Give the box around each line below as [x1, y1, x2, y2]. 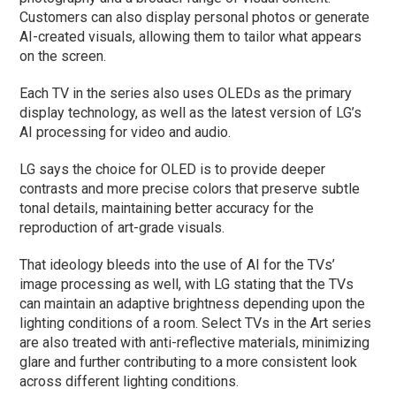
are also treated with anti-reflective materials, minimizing [19, 333, 370, 351]
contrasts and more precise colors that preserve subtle [19, 179, 361, 197]
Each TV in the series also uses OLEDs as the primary [19, 84, 353, 102]
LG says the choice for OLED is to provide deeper [19, 160, 326, 178]
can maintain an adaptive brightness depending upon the [19, 294, 366, 312]
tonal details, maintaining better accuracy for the [19, 199, 315, 217]
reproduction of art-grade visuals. [19, 218, 225, 236]
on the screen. [19, 47, 107, 65]
